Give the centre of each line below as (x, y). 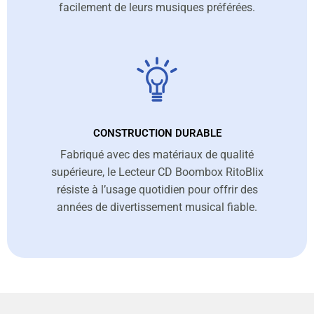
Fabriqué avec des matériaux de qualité (157, 155)
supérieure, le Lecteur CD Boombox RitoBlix (157, 172)
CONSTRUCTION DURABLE (157, 134)
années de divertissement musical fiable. (157, 207)
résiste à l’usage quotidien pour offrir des (157, 190)
